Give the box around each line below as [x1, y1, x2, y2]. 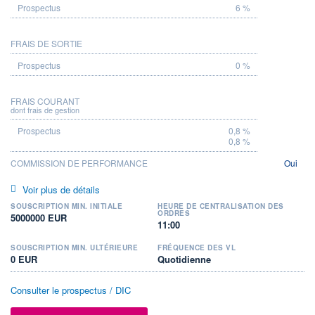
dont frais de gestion [11, 103, 79, 115]
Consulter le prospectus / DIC [11, 283, 131, 297]
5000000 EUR [11, 210, 67, 224]
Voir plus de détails [22, 182, 100, 196]
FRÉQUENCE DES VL [157, 242, 236, 252]
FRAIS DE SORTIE [11, 37, 82, 49]
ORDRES [157, 207, 190, 218]
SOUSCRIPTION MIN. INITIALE [11, 200, 122, 211]
